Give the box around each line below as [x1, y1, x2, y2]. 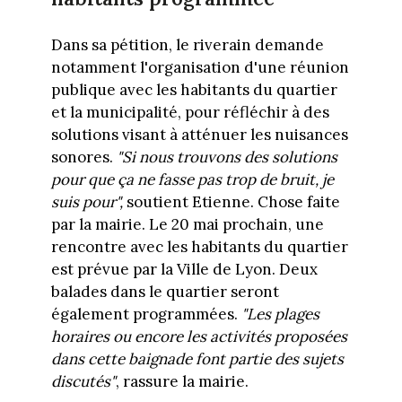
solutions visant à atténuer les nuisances [50, 125, 348, 145]
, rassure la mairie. [115, 371, 249, 392]
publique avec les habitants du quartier [50, 80, 337, 100]
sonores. [50, 147, 117, 168]
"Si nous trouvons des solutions [116, 147, 337, 168]
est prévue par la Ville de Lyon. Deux [50, 259, 318, 280]
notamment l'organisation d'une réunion [50, 57, 349, 78]
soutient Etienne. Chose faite [122, 192, 340, 213]
